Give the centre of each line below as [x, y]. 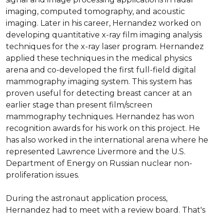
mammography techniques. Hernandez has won [100, 117]
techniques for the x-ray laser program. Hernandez [105, 46]
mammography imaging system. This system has [99, 82]
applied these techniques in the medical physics [99, 58]
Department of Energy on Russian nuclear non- [99, 163]
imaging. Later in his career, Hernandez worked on [103, 23]
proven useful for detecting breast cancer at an [99, 93]
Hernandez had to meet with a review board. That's [106, 210]
